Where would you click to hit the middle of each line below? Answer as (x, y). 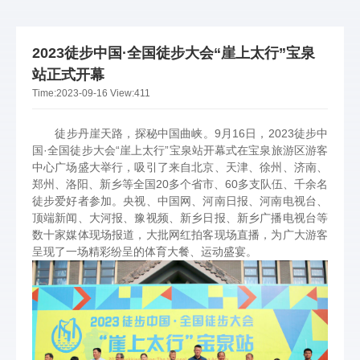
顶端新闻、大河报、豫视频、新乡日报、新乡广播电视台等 (180, 218)
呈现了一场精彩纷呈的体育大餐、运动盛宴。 (145, 252)
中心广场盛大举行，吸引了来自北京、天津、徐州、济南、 (180, 167)
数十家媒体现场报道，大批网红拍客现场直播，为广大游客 (180, 235)
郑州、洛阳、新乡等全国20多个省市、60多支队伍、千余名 (180, 184)
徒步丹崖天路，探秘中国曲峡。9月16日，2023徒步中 (180, 133)
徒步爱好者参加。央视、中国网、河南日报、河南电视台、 (180, 201)
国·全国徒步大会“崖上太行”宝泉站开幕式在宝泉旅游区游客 (180, 150)
